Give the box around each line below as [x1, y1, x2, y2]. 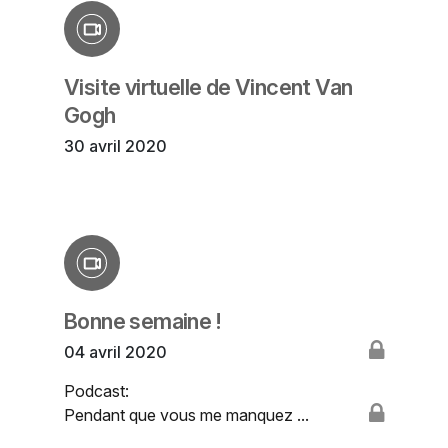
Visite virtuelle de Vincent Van [64, 74, 353, 101]
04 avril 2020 [64, 342, 167, 363]
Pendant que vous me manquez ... [64, 405, 309, 426]
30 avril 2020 [64, 136, 167, 157]
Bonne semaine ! [64, 308, 220, 335]
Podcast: [64, 381, 129, 402]
